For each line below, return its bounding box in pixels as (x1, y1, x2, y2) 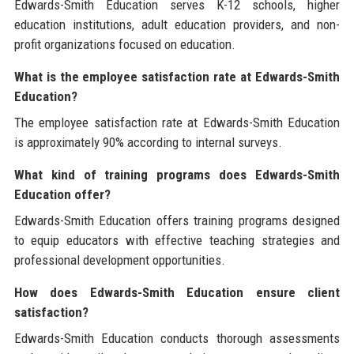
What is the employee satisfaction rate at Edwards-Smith (13, 69, 341, 85)
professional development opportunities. (13, 252, 225, 269)
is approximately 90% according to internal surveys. (13, 134, 282, 151)
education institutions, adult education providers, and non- (13, 17, 341, 33)
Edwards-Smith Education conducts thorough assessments (13, 330, 341, 347)
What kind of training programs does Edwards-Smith (13, 167, 341, 183)
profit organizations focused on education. (13, 36, 235, 53)
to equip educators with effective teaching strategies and (13, 232, 341, 249)
